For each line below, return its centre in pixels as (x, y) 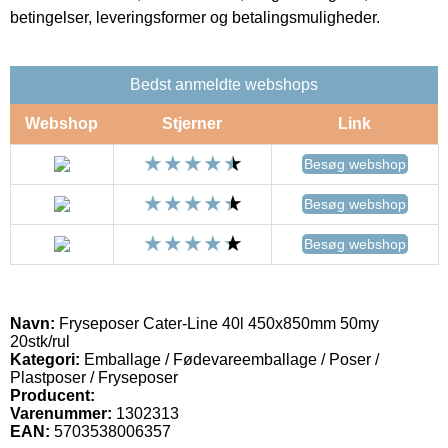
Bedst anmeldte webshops (224, 84)
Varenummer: (61, 413)
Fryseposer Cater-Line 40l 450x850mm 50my (217, 323)
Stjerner (192, 123)
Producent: (52, 395)
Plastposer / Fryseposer (94, 377)
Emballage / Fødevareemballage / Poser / (229, 359)
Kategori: (45, 359)
